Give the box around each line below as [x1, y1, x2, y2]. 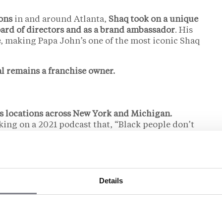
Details [99, 176, 123, 185]
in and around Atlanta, [12, 15, 109, 24]
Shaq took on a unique [109, 15, 198, 24]
